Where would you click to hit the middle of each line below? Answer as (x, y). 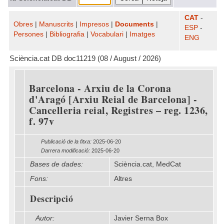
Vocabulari (107, 34)
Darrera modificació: (65, 150)
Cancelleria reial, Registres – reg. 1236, (118, 110)
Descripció (51, 198)
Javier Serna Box (141, 218)
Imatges (142, 34)
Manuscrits (56, 24)
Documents (134, 24)
